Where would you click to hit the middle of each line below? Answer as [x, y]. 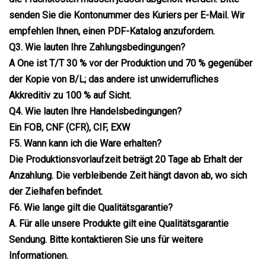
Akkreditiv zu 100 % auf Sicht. [70, 95]
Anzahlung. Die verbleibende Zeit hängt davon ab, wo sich [128, 175]
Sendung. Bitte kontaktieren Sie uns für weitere [106, 239]
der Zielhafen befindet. [56, 191]
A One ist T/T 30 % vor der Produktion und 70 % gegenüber [131, 63]
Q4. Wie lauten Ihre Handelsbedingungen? [95, 111]
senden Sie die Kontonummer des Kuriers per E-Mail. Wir [127, 15]
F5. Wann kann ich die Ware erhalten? [85, 143]
